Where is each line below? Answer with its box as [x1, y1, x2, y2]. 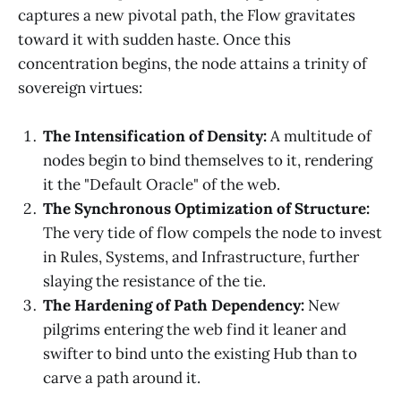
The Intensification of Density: [43, 125, 267, 146]
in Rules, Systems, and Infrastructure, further [43, 246, 359, 267]
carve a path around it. [43, 367, 200, 388]
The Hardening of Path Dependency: [43, 294, 304, 315]
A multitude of [267, 125, 371, 146]
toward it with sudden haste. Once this [18, 29, 291, 49]
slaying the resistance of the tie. [43, 270, 266, 291]
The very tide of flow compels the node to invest [43, 222, 382, 243]
